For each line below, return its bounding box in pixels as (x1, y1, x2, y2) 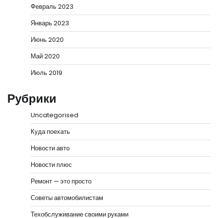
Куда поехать (31, 127, 70, 137)
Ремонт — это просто (31, 177, 91, 186)
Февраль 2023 (31, 2, 73, 12)
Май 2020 (31, 52, 60, 61)
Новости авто (31, 144, 70, 153)
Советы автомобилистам (31, 193, 103, 203)
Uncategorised (31, 110, 78, 120)
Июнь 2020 (31, 35, 64, 45)
